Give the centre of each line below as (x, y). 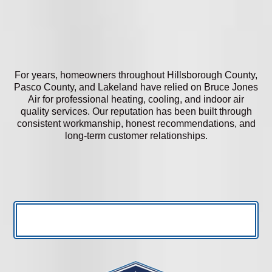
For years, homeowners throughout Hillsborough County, (136, 75)
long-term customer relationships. (136, 135)
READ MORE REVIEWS (130, 170)
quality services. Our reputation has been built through (136, 111)
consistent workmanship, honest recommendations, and (136, 123)
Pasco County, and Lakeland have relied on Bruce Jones (136, 87)
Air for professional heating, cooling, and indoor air (136, 99)
